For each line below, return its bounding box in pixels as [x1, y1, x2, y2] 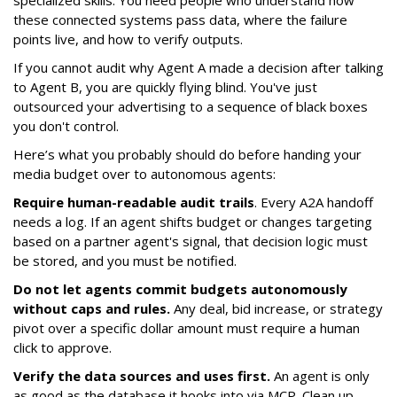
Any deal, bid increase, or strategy [170, 300, 383, 318]
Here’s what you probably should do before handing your [13, 145, 362, 164]
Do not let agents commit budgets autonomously [13, 280, 347, 299]
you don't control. [13, 117, 119, 136]
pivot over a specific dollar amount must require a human [13, 319, 360, 338]
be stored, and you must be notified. [13, 252, 237, 270]
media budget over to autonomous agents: [13, 165, 276, 183]
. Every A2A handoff [254, 193, 373, 212]
